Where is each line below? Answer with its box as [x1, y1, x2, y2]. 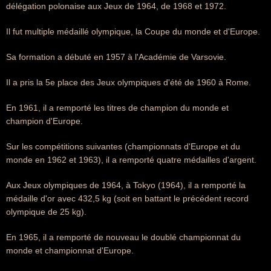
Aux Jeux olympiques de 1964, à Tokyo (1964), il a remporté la [6, 180, 246, 190]
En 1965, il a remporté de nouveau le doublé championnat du [6, 232, 241, 242]
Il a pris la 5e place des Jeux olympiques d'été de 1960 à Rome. [6, 77, 251, 87]
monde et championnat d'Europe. [6, 246, 134, 255]
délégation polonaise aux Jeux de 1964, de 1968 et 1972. [6, 1, 226, 11]
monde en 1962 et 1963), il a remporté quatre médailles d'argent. [6, 155, 256, 165]
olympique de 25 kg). [6, 207, 87, 217]
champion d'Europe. [6, 116, 83, 126]
